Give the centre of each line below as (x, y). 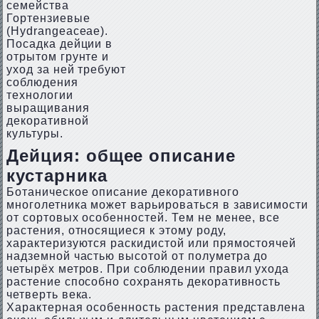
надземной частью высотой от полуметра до (137, 256)
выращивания (48, 108)
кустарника (57, 176)
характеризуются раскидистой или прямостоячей (151, 243)
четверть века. (49, 294)
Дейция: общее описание (121, 156)
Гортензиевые (48, 18)
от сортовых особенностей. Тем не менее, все (143, 218)
